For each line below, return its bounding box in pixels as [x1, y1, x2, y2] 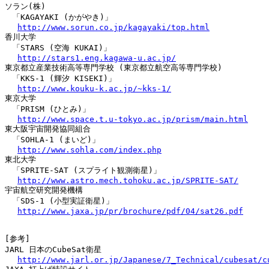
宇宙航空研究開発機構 [5, 185, 83, 195]
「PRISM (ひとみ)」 [5, 104, 90, 113]
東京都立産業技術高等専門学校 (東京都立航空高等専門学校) [5, 62, 222, 72]
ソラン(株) [5, 1, 46, 11]
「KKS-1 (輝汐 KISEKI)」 [5, 73, 116, 83]
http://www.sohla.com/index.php [17, 145, 162, 154]
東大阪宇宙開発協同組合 [5, 124, 91, 133]
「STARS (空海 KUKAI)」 [5, 43, 111, 52]
